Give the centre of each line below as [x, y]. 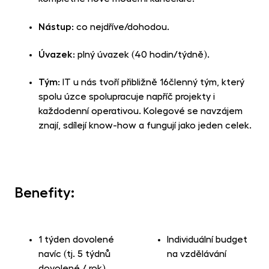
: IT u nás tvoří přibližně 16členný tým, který [151, 83]
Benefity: [44, 192]
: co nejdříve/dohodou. [120, 27]
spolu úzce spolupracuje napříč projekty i [127, 97]
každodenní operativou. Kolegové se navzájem [141, 111]
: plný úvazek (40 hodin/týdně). [141, 55]
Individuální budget [207, 240]
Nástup [55, 27]
